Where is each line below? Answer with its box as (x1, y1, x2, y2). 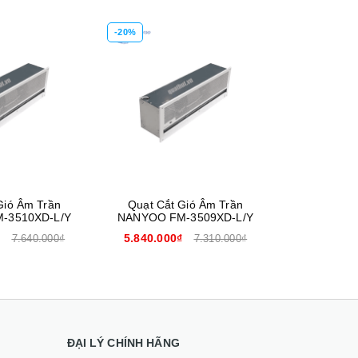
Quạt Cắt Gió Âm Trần (128, 197, 243, 211)
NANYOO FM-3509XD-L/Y (117, 210, 253, 224)
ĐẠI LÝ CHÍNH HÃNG (66, 336, 180, 349)
